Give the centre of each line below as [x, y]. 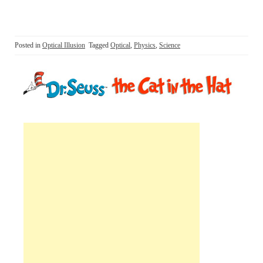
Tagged [100, 45]
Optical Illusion [64, 45]
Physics [145, 45]
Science [170, 45]
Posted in [28, 45]
